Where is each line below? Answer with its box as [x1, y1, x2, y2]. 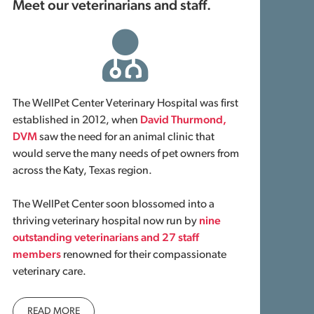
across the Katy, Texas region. [12, 165, 152, 177]
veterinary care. [12, 266, 86, 278]
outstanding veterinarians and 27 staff [12, 233, 199, 244]
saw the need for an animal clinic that [36, 132, 214, 143]
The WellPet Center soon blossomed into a [12, 199, 214, 210]
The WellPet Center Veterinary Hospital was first [12, 98, 238, 109]
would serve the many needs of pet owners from [12, 149, 239, 160]
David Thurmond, [139, 115, 226, 126]
